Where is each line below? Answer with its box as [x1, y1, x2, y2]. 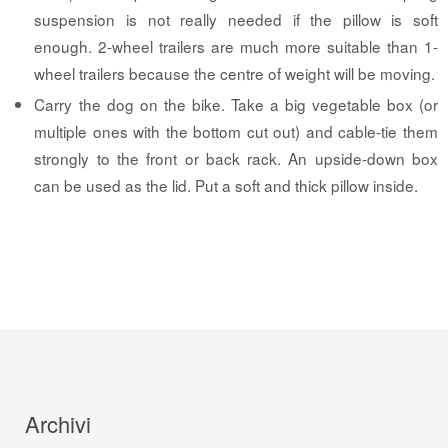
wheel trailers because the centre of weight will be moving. [34, 61, 436, 84]
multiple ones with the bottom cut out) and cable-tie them [34, 119, 438, 142]
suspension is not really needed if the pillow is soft [34, 7, 438, 30]
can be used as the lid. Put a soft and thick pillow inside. [34, 173, 419, 196]
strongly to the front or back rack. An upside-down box [34, 146, 438, 169]
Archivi [25, 408, 91, 440]
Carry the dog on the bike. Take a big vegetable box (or [34, 92, 438, 115]
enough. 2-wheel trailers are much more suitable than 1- [34, 34, 438, 57]
